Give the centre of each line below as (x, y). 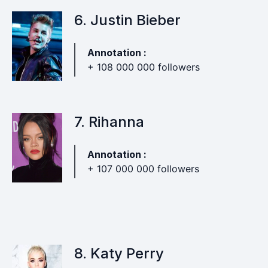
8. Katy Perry (119, 253)
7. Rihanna (109, 122)
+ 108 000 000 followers (143, 67)
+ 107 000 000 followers (143, 169)
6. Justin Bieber (127, 20)
